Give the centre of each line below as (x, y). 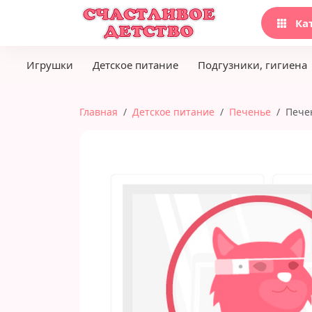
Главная (99, 112)
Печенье (250, 112)
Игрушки (50, 65)
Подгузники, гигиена (252, 65)
